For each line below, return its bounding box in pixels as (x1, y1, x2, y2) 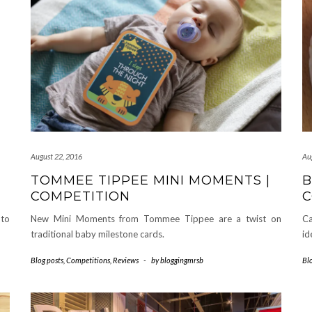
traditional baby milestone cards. (31, 228, 164, 240)
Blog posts (31, 255, 63, 265)
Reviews (113, 255, 139, 265)
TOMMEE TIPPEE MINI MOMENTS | (31, 172, 270, 188)
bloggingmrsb (160, 255, 203, 265)
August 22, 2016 (31, 151, 82, 161)
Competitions (66, 255, 110, 265)
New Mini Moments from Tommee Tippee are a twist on (31, 212, 281, 224)
